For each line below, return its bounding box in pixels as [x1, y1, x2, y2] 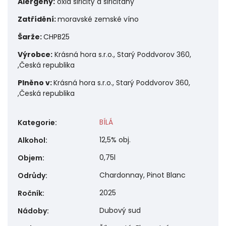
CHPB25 [43, 32, 70, 42]
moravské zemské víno [58, 14, 139, 25]
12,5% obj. [99, 135, 131, 145]
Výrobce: [18, 49, 52, 60]
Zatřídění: [18, 14, 58, 25]
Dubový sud [99, 205, 141, 216]
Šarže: [18, 32, 43, 42]
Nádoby [18, 206, 47, 216]
